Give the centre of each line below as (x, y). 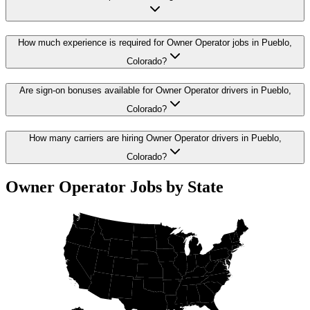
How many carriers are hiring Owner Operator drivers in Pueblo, (155, 138)
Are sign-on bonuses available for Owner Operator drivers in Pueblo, (155, 91)
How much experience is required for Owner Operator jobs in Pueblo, (155, 43)
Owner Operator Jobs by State (115, 186)
